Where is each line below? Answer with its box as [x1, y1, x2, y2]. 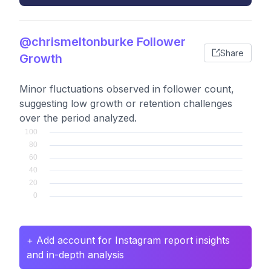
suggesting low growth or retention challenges [19, 97, 232, 109]
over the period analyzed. [19, 112, 137, 124]
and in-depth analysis [27, 249, 124, 261]
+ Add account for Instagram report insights [27, 234, 230, 246]
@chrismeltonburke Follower [19, 34, 186, 49]
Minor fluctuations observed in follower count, [19, 83, 234, 95]
